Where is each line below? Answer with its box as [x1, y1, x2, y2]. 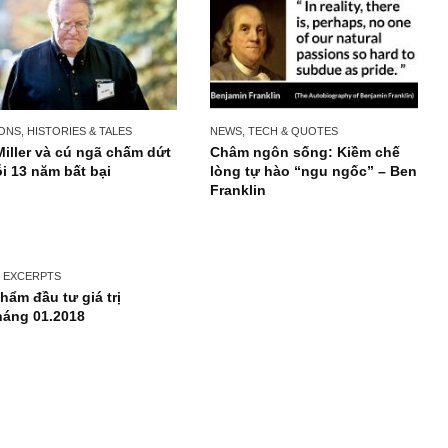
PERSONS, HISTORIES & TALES [14, 188, 197, 202]
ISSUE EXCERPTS [14, 350, 118, 364]
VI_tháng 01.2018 [14, 392, 145, 411]
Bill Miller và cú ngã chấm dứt [14, 209, 241, 228]
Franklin [282, 251, 345, 270]
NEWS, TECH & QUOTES [282, 188, 425, 202]
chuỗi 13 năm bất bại [14, 230, 174, 249]
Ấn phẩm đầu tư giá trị [14, 371, 185, 389]
